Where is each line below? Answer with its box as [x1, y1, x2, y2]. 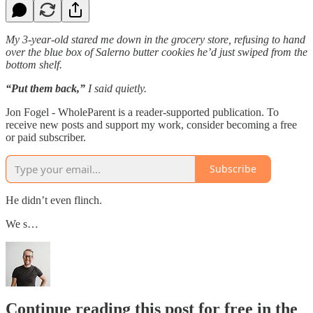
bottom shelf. [6, 58, 62, 71]
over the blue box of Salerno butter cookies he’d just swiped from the [6, 45, 307, 58]
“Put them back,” [6, 82, 85, 94]
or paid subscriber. [6, 131, 86, 143]
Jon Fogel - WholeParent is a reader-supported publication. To [6, 105, 279, 118]
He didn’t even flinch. [6, 194, 102, 206]
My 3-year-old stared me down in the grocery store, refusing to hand [6, 33, 305, 45]
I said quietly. [85, 82, 147, 94]
